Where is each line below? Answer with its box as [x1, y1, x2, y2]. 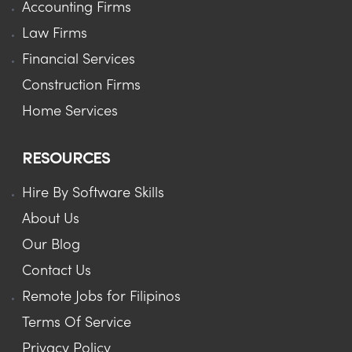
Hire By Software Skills [22, 187, 164, 200]
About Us [22, 213, 79, 226]
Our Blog [22, 239, 80, 252]
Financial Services [22, 53, 135, 67]
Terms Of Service [22, 317, 131, 330]
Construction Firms [22, 79, 141, 93]
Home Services [22, 105, 118, 119]
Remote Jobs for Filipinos [22, 291, 181, 304]
